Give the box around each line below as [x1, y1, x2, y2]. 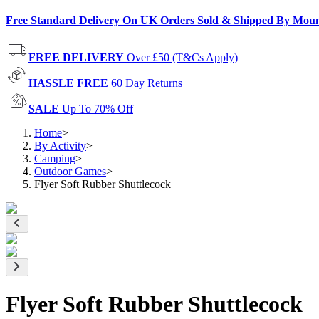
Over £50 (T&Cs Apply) [127, 51, 238, 63]
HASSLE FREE [28, 77, 108, 89]
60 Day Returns [111, 77, 182, 89]
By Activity [34, 140, 86, 152]
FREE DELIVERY [28, 51, 124, 63]
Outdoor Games [34, 165, 106, 177]
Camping [34, 152, 75, 164]
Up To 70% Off [62, 103, 133, 115]
